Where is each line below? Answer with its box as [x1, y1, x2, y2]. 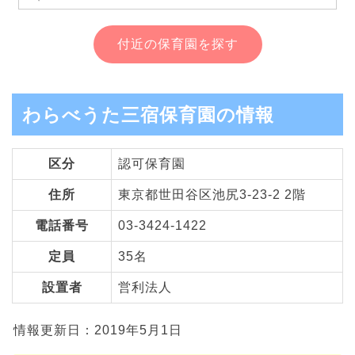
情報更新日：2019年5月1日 [13, 323, 182, 338]
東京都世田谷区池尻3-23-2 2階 [118, 188, 306, 202]
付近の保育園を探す [116, 36, 239, 51]
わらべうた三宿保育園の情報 [22, 105, 274, 126]
